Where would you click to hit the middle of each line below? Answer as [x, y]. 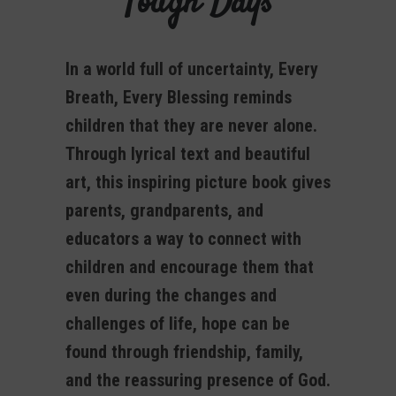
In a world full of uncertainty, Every [192, 69]
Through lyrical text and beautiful [188, 154]
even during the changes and [171, 296]
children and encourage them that [190, 267]
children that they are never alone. [191, 126]
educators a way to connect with [183, 239]
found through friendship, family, [184, 352]
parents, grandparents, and [164, 211]
